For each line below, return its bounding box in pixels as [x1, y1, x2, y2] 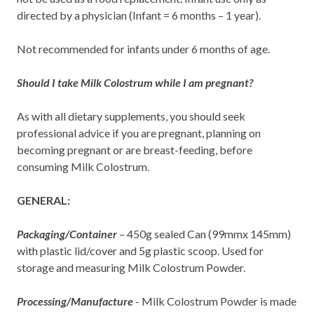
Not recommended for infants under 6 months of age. [17, 41, 270, 55]
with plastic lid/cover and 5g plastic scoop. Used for [17, 243, 264, 257]
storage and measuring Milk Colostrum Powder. [17, 260, 245, 274]
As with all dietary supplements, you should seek [17, 109, 245, 123]
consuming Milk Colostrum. [17, 159, 149, 173]
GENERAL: [17, 193, 70, 207]
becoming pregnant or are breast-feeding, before [17, 142, 252, 156]
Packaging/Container [17, 226, 117, 240]
